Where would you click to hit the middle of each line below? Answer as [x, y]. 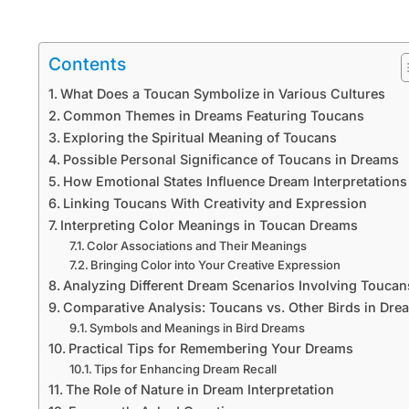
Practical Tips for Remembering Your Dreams [210, 348]
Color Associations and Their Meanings [197, 245]
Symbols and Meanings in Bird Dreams [198, 327]
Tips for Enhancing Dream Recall [186, 368]
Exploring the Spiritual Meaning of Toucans [199, 137]
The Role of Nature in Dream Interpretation [199, 389]
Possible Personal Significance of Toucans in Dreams [231, 159]
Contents [87, 63]
